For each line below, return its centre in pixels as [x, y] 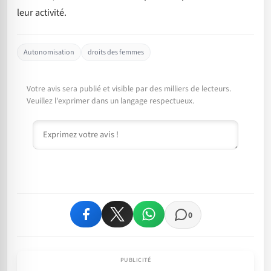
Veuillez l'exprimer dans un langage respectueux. [110, 101]
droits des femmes [116, 53]
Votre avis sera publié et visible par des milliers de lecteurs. [129, 89]
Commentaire [60, 127]
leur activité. [42, 12]
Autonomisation [49, 53]
